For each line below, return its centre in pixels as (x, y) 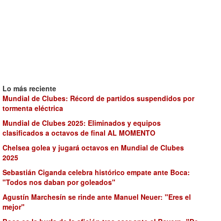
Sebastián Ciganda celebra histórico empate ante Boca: (96, 172)
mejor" (14, 207)
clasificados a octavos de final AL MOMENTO (79, 133)
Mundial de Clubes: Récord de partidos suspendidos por (98, 98)
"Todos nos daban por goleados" (59, 182)
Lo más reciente (29, 88)
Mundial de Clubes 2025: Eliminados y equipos (82, 123)
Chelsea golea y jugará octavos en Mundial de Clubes (93, 147)
